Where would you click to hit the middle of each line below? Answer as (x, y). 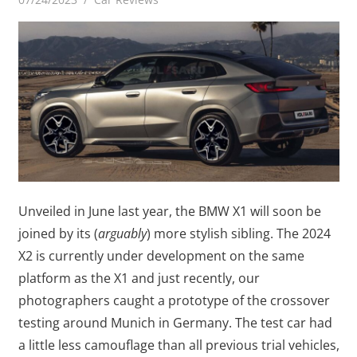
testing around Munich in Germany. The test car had (175, 323)
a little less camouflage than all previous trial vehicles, (178, 345)
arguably (122, 233)
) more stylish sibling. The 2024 (238, 233)
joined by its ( (58, 233)
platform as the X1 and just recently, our (139, 278)
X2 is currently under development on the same (161, 256)
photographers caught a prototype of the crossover (174, 300)
